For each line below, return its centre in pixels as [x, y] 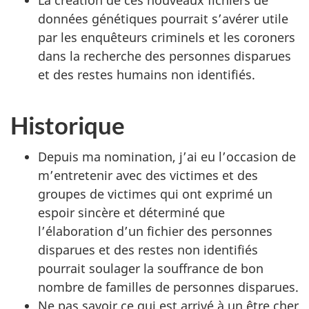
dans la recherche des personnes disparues [165, 56]
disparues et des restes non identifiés [148, 250]
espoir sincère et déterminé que [131, 212]
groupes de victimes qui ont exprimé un [155, 194]
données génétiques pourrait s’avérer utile [163, 18]
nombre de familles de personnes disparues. [168, 287]
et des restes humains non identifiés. [147, 74]
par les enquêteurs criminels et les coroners [167, 37]
